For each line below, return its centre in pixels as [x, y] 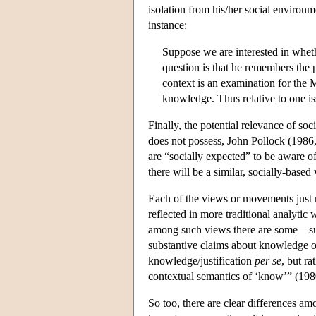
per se [268, 260]
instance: [168, 25]
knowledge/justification [201, 260]
